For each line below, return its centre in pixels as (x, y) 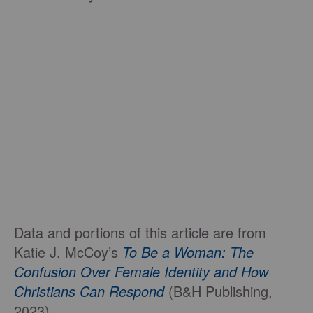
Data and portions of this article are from (140, 233)
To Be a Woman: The (188, 252)
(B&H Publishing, (220, 291)
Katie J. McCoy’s (68, 252)
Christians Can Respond (89, 291)
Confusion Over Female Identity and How (141, 272)
